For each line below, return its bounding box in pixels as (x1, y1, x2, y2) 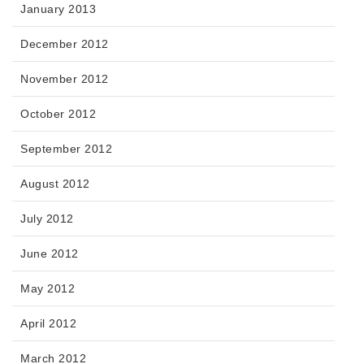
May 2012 (20, 282, 75, 296)
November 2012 (20, 72, 109, 86)
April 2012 (20, 317, 76, 331)
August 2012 (20, 177, 90, 191)
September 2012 (20, 142, 112, 156)
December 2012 (20, 37, 109, 51)
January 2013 (20, 2, 96, 16)
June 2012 (20, 247, 79, 261)
